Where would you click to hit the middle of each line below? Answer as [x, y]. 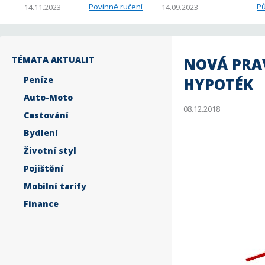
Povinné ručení [116, 7]
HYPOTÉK [218, 84]
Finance [41, 204]
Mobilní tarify [55, 186]
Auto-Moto [48, 97]
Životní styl [50, 151]
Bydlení [41, 133]
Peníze [38, 80]
